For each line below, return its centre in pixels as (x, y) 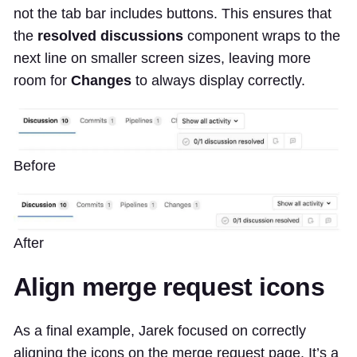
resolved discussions (110, 36)
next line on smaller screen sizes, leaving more (162, 59)
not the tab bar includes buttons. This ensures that (173, 14)
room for (42, 81)
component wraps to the (262, 36)
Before (35, 165)
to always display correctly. (218, 81)
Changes (101, 81)
